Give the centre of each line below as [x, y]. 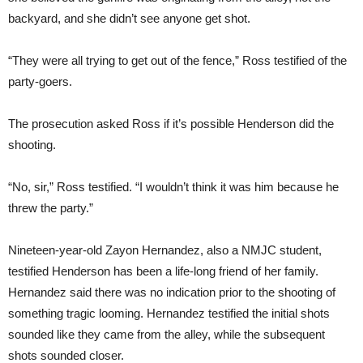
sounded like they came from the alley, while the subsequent [167, 335]
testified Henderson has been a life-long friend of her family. [163, 271]
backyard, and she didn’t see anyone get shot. [129, 19]
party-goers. [40, 82]
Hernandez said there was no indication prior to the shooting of [172, 293]
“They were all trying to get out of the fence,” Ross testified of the [177, 61]
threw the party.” [51, 208]
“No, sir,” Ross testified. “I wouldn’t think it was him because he [173, 187]
